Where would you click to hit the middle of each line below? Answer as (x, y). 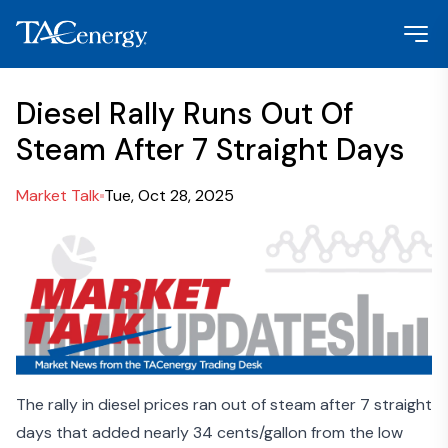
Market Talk (58, 195)
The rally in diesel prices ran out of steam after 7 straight (224, 405)
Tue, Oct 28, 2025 (169, 195)
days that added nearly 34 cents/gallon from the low (209, 433)
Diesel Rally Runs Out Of (184, 113)
